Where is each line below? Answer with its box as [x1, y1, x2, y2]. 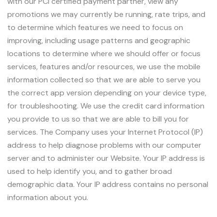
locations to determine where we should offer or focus [7, 48, 201, 59]
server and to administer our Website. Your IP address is [7, 153, 205, 164]
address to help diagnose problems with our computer [7, 140, 201, 151]
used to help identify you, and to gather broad [7, 166, 172, 177]
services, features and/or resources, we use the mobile [7, 62, 201, 72]
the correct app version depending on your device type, [7, 88, 206, 98]
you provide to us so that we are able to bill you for [7, 114, 189, 124]
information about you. [7, 192, 88, 203]
